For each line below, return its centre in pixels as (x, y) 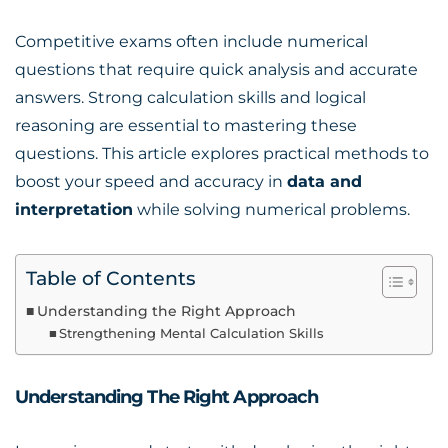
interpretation (74, 209)
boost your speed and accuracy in (151, 181)
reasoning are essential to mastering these (186, 125)
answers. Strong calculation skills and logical (190, 97)
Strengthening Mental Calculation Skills (192, 333)
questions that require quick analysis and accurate (216, 69)
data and (324, 181)
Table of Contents (111, 278)
